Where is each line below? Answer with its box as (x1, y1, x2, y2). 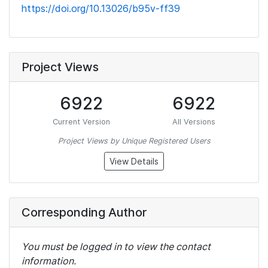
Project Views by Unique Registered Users (57, 136, 211, 145)
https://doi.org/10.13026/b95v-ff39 (22, 2, 180, 14)
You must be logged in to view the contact (22, 240, 211, 252)
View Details (109, 156, 159, 166)
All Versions (172, 117, 215, 126)
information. (22, 255, 76, 267)
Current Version (53, 117, 110, 126)
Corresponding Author (22, 205, 147, 220)
